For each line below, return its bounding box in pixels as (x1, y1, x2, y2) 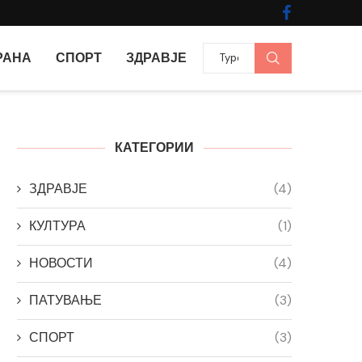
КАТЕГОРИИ (115, 140, 194, 154)
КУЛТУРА (29, 217, 86, 234)
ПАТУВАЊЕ (29, 291, 102, 309)
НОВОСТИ (29, 254, 93, 271)
